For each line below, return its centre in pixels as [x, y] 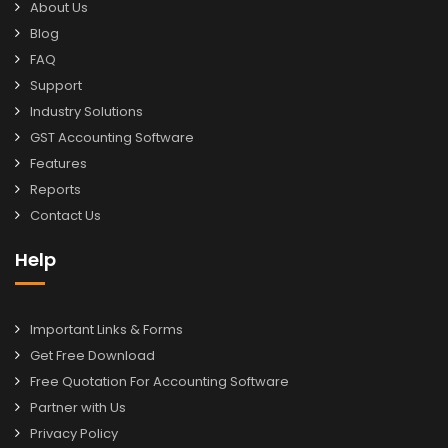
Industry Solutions [86, 112]
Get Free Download [92, 356]
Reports [55, 190]
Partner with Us [78, 408]
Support [56, 86]
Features [58, 164]
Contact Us [65, 216]
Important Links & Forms [106, 330]
